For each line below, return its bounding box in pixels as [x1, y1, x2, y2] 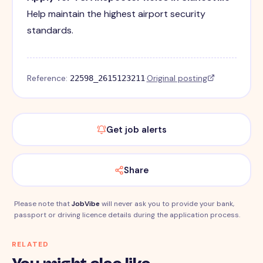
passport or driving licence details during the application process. [14, 210, 240, 220]
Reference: [26, 72, 70, 83]
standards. [26, 23, 73, 36]
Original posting [146, 72, 207, 83]
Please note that [14, 199, 72, 209]
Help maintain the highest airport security [26, 7, 205, 20]
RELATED [12, 240, 49, 249]
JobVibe [72, 199, 100, 209]
